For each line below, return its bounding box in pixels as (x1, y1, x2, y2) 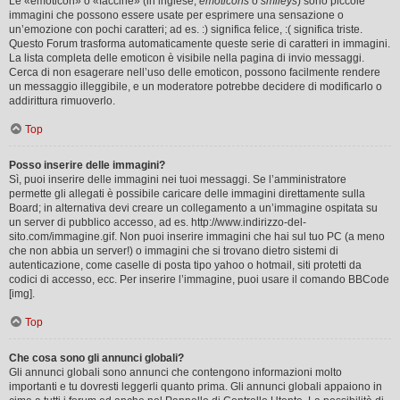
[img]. (9, 287, 35, 300)
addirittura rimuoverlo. (9, 94, 115, 107)
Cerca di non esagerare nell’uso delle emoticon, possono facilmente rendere (9, 65, 380, 79)
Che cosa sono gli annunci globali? (9, 351, 184, 364)
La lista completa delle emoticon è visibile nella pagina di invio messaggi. (9, 51, 364, 64)
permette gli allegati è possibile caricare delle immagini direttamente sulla (9, 187, 365, 200)
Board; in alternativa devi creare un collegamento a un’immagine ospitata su (9, 201, 378, 214)
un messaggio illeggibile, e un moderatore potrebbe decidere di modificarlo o (9, 79, 382, 93)
